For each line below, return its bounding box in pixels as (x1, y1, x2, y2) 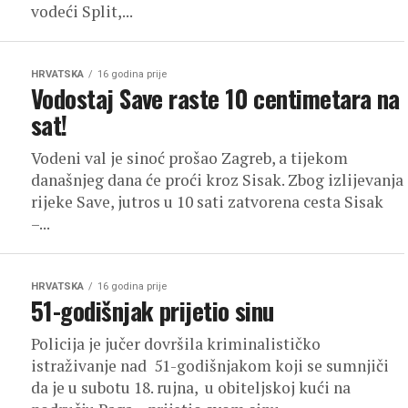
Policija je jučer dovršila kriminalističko (31, 333, 321, 354)
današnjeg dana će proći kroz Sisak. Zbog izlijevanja (31, 169, 403, 190)
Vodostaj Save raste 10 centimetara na (31, 80, 400, 117)
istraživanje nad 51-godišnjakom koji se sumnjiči (31, 355, 389, 376)
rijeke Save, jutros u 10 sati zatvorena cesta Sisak (31, 191, 383, 212)
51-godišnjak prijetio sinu (31, 292, 274, 329)
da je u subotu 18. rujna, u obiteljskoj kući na (31, 377, 351, 398)
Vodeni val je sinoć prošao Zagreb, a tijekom (31, 148, 348, 168)
